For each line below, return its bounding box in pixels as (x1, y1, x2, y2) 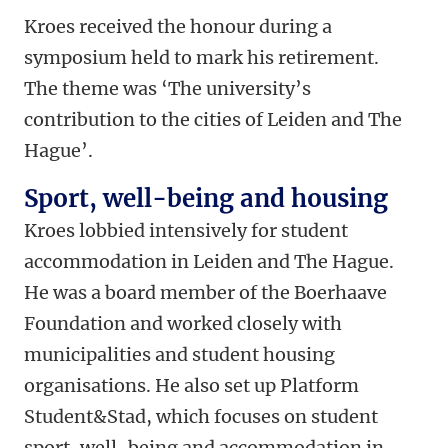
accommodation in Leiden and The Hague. (24, 250, 394, 274)
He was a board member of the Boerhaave (24, 281, 387, 305)
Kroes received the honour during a (24, 15, 332, 39)
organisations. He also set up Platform (24, 374, 359, 398)
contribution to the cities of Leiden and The (24, 108, 402, 132)
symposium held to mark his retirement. (24, 46, 379, 70)
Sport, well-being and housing (24, 183, 388, 215)
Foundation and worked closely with (24, 312, 342, 336)
